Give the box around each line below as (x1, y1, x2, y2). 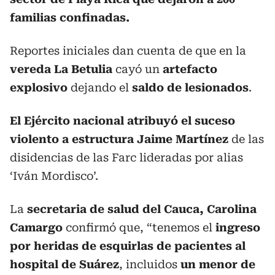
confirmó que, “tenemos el (63, 221, 212, 234)
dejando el (71, 81, 132, 94)
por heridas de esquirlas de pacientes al (10, 239, 246, 252)
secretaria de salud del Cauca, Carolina (27, 203, 257, 215)
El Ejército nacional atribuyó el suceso (10, 114, 235, 127)
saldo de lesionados (132, 81, 249, 94)
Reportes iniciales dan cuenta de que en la (10, 44, 246, 57)
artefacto (160, 63, 217, 76)
